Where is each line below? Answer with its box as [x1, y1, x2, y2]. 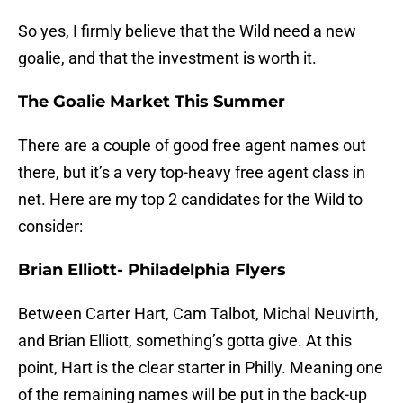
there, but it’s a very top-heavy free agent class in [18, 163, 365, 183]
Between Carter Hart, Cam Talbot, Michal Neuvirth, [18, 304, 379, 324]
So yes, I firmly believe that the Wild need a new [18, 22, 356, 41]
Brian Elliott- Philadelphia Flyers [18, 260, 286, 281]
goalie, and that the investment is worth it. [18, 49, 317, 68]
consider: [18, 217, 83, 237]
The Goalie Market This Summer [18, 92, 285, 112]
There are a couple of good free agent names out [18, 136, 366, 156]
